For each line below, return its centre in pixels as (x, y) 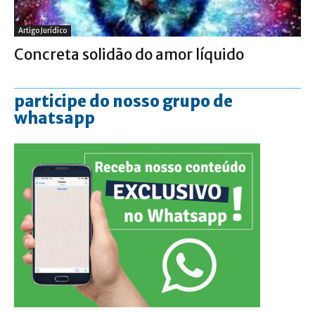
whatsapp (54, 118)
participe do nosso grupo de (123, 102)
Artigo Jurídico (43, 31)
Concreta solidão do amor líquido (129, 55)
